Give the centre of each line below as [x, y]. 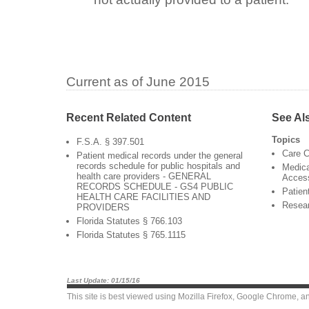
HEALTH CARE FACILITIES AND [143, 197]
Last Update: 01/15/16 [103, 281]
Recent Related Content [129, 118]
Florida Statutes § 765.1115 [131, 235]
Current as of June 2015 [138, 82]
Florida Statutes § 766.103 [129, 221]
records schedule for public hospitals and [158, 166]
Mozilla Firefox [205, 297]
